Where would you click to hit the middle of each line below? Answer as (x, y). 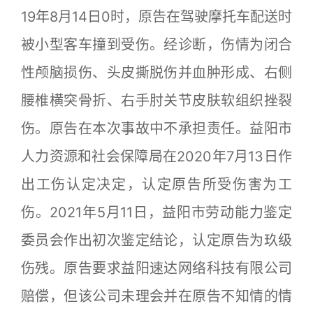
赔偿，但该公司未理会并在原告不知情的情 (156, 296)
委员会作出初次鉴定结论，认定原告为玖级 (156, 240)
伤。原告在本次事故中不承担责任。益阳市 (156, 128)
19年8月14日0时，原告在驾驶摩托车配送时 (156, 16)
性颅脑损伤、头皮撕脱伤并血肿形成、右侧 (156, 72)
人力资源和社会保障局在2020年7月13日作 (156, 156)
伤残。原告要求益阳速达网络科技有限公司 (156, 268)
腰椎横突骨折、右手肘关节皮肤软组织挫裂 (156, 100)
